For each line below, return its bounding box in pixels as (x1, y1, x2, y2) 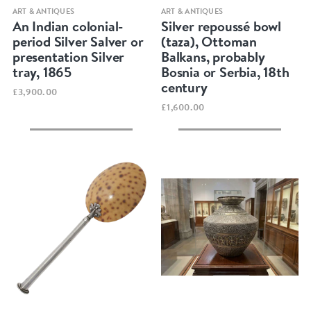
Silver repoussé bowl (161, 16, 282, 35)
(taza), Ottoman (161, 31, 258, 51)
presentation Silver (12, 47, 125, 66)
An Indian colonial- (12, 16, 124, 35)
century (161, 77, 208, 96)
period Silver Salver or (12, 31, 144, 51)
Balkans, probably (161, 47, 265, 66)
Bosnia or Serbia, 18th (161, 62, 289, 81)
